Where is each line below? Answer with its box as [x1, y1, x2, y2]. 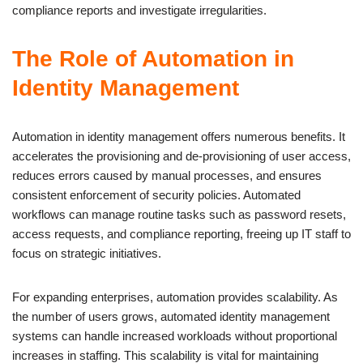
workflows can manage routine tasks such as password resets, [12, 207, 346, 221]
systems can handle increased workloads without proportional [12, 328, 337, 343]
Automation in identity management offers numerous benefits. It [12, 129, 345, 143]
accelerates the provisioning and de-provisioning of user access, [12, 148, 351, 163]
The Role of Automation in [12, 45, 294, 71]
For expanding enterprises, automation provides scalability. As [12, 289, 338, 304]
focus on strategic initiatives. [12, 246, 161, 260]
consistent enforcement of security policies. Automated [12, 187, 301, 202]
